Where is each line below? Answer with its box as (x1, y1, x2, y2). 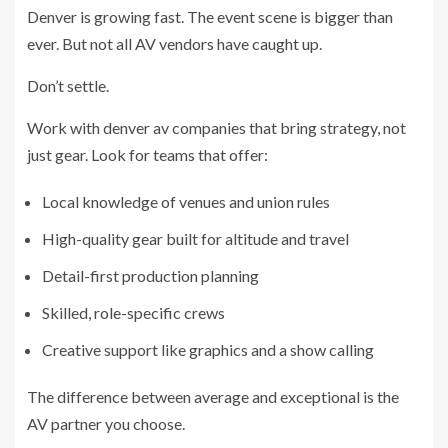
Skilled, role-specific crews (42, 302, 225, 322)
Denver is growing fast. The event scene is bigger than (27, 6, 393, 26)
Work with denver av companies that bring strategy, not (27, 117, 406, 137)
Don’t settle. (27, 75, 109, 95)
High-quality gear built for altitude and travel (42, 228, 349, 248)
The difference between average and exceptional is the (27, 386, 399, 406)
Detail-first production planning (42, 265, 259, 285)
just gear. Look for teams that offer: (27, 144, 268, 164)
